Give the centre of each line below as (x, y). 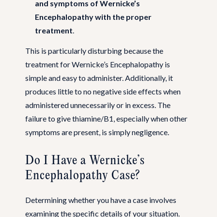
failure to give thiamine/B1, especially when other (106, 118)
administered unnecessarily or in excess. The (98, 105)
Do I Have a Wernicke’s (85, 161)
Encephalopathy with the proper (93, 16)
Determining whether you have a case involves (101, 200)
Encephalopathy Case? (83, 176)
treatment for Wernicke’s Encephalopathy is (98, 64)
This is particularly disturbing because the (94, 50)
